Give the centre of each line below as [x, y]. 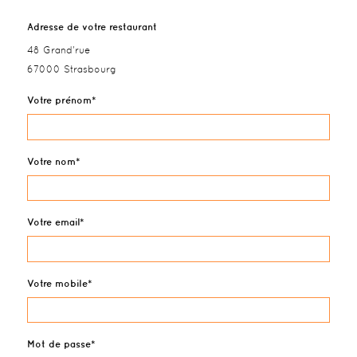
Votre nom [52, 161]
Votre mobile [58, 283]
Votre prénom [60, 100]
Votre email [54, 222]
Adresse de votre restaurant [92, 26]
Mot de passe [59, 344]
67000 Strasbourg [72, 69]
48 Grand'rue [59, 50]
